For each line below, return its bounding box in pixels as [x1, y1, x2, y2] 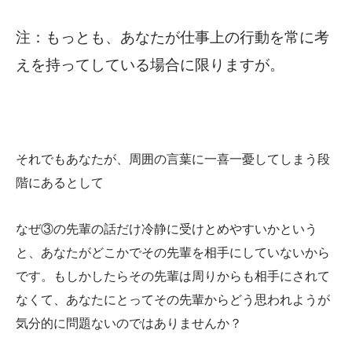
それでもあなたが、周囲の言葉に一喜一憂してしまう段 [16, 152, 330, 167]
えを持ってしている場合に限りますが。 [16, 56, 284, 74]
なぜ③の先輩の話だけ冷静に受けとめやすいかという [16, 221, 317, 236]
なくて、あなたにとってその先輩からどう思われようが [16, 291, 330, 307]
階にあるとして [16, 175, 104, 191]
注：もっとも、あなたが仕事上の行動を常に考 [16, 28, 329, 46]
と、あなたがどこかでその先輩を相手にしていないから [16, 244, 330, 260]
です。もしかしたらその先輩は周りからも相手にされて [16, 268, 330, 284]
